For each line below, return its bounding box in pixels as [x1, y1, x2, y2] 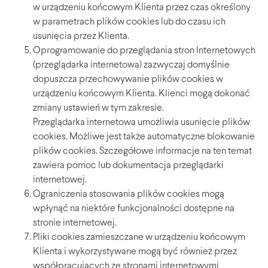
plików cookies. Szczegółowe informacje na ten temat [33, 147, 252, 157]
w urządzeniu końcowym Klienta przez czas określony [33, 3, 251, 13]
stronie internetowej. [33, 218, 117, 229]
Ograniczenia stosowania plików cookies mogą [33, 190, 224, 200]
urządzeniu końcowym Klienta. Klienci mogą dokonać [33, 89, 250, 99]
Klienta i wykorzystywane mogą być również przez [33, 247, 237, 257]
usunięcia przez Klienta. [33, 32, 129, 42]
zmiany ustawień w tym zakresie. [33, 103, 164, 114]
